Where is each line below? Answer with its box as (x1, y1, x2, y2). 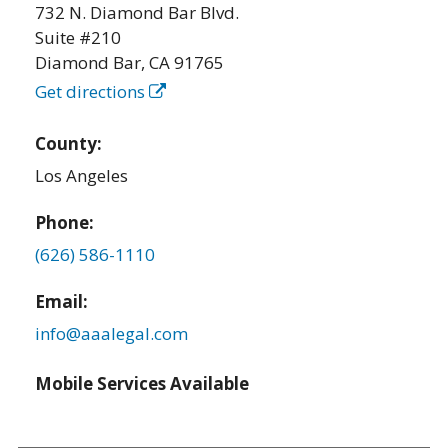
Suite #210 (35, 25, 122, 49)
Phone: (35, 211, 95, 235)
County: (35, 132, 107, 156)
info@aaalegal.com (35, 321, 189, 345)
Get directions (35, 79, 150, 103)
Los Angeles (35, 163, 129, 187)
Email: (35, 290, 89, 314)
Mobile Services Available (35, 372, 250, 396)
